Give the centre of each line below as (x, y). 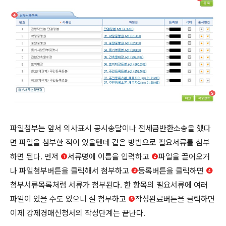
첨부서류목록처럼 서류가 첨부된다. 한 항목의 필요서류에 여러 (109, 185)
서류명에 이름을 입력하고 (109, 157)
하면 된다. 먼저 (35, 157)
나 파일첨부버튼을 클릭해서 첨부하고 (71, 171)
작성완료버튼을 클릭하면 (175, 199)
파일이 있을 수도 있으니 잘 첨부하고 (69, 199)
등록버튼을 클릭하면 (172, 171)
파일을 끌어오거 (184, 157)
